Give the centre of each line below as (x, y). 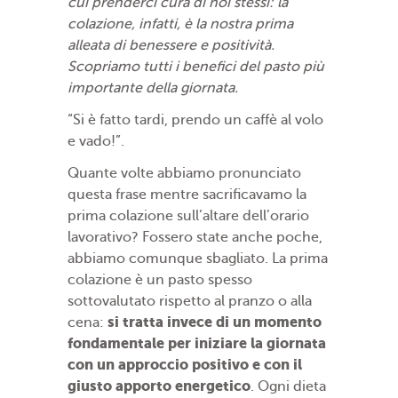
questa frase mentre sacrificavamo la (187, 195)
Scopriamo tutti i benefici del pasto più (196, 67)
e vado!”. (96, 142)
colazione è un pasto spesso (160, 280)
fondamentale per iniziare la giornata (197, 344)
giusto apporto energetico (159, 386)
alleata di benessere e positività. (171, 46)
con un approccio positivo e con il (185, 365)
